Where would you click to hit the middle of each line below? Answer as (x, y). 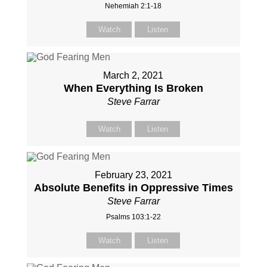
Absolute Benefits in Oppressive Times (133, 188)
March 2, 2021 (133, 75)
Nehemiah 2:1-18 (133, 6)
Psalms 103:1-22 (133, 217)
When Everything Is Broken (133, 88)
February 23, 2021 (133, 175)
